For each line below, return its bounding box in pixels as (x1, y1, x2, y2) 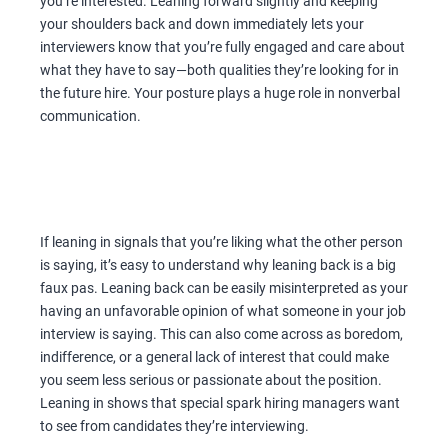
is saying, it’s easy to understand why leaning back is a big (40, 256, 396, 273)
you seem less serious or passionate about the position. (40, 371, 382, 388)
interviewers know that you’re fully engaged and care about (40, 38, 405, 55)
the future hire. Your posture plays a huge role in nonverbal (40, 84, 400, 101)
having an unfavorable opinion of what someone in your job (40, 302, 406, 319)
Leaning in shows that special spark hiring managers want (40, 394, 400, 411)
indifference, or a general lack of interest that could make (40, 348, 389, 365)
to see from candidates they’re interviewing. (40, 417, 309, 434)
